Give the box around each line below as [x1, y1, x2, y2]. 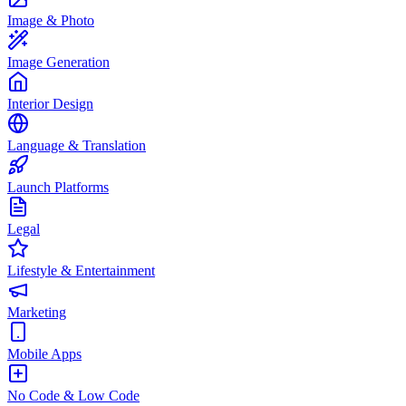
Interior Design [7, 96, 93, 111]
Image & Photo [7, 13, 94, 28]
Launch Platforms [7, 179, 109, 195]
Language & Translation [7, 138, 146, 153]
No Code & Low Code [7, 388, 140, 403]
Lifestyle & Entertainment [7, 263, 155, 278]
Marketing [7, 304, 66, 320]
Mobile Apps [7, 346, 82, 362]
